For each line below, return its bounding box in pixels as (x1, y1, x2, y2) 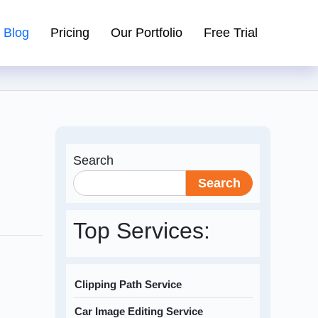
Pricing (50, 26, 89, 40)
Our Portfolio (110, 26, 182, 40)
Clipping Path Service (75, 278, 182, 291)
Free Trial (203, 26, 258, 40)
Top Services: (73, 218, 211, 244)
